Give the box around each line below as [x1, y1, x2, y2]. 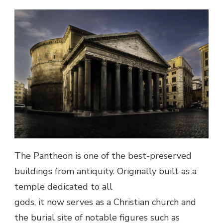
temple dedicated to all [14, 180, 112, 193]
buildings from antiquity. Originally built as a [14, 165, 197, 177]
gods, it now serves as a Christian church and [14, 196, 196, 208]
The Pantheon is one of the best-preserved [14, 149, 192, 162]
